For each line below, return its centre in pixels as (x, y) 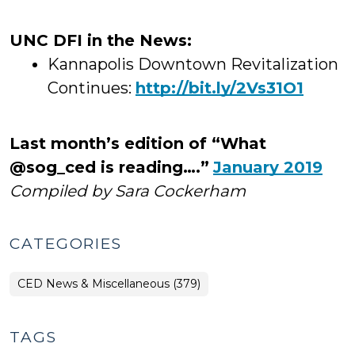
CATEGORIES (66, 244)
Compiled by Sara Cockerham (128, 191)
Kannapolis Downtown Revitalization (193, 64)
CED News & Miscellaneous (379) (109, 284)
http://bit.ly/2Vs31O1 (219, 88)
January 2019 (268, 167)
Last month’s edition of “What (138, 143)
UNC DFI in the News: (101, 40)
